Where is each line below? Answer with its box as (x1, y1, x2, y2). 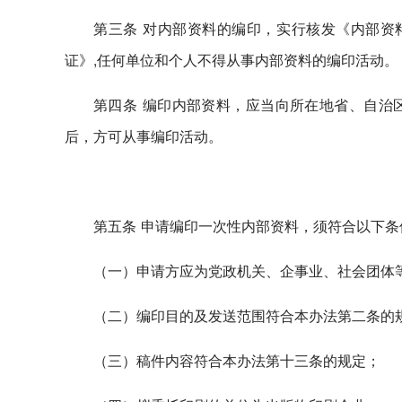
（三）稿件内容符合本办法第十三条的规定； (93, 350, 380, 371)
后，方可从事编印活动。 (65, 126, 223, 146)
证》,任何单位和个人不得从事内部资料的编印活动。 (65, 49, 398, 70)
